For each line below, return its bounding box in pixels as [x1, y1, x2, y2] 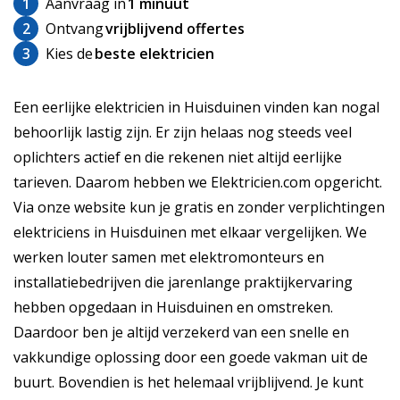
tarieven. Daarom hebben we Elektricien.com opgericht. [13, 172, 382, 193]
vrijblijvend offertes [105, 19, 246, 39]
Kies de [46, 44, 93, 64]
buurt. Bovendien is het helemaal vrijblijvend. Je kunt [13, 372, 363, 393]
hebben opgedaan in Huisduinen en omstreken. [13, 297, 333, 318]
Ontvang [46, 19, 104, 39]
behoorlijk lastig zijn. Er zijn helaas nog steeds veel [13, 122, 352, 143]
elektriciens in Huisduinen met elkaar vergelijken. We [13, 222, 367, 243]
